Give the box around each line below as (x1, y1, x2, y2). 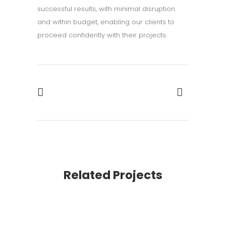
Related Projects (64, 167, 162, 183)
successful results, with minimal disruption (37, 4, 175, 14)
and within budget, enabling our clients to (37, 17, 175, 27)
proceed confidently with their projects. (37, 30, 167, 40)
